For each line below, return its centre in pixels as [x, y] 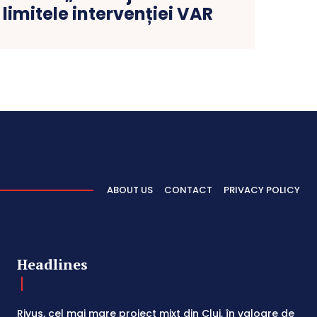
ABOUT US [130, 190]
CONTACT [188, 190]
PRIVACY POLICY [262, 190]
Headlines [52, 264]
